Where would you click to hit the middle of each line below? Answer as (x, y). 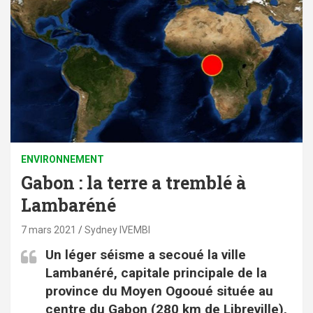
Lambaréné (68, 205)
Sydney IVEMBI (117, 230)
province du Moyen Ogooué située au (159, 291)
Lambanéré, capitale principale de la (156, 273)
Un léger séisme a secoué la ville (146, 255)
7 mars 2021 (49, 230)
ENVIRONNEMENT (63, 160)
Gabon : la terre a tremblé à (133, 183)
